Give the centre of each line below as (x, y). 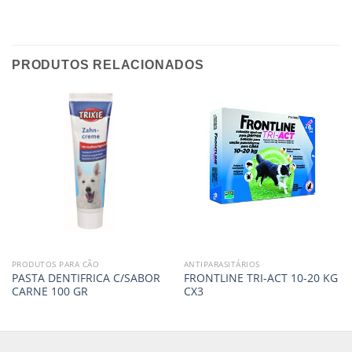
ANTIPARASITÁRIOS (222, 264)
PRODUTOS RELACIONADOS (108, 64)
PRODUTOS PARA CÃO (55, 264)
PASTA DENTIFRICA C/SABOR (86, 277)
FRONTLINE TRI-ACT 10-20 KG (260, 277)
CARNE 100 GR (49, 291)
